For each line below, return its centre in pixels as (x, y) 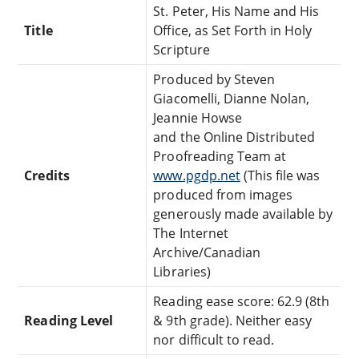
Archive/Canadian (207, 252)
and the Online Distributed (234, 137)
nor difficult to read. (214, 339)
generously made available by (243, 214)
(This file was (280, 175)
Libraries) (182, 271)
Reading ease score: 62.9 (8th (242, 301)
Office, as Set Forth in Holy (233, 30)
